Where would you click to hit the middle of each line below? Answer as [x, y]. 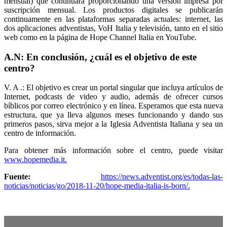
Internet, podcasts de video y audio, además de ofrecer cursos [113, 97]
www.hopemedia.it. [35, 160]
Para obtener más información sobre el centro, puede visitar [113, 150]
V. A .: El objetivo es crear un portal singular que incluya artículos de [113, 88]
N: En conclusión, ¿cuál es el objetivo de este [105, 57]
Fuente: [52, 177]
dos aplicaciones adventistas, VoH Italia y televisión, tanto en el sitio [113, 28]
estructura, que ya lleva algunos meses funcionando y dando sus [113, 115]
